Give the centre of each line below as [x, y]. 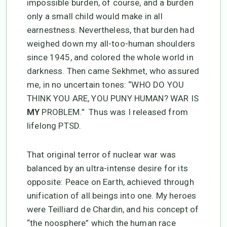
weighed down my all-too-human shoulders [111, 44]
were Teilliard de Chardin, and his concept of [113, 210]
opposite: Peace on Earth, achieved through [110, 182]
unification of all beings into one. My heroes [112, 196]
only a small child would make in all [95, 16]
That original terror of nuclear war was [102, 155]
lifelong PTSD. [54, 126]
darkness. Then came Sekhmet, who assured [113, 71]
